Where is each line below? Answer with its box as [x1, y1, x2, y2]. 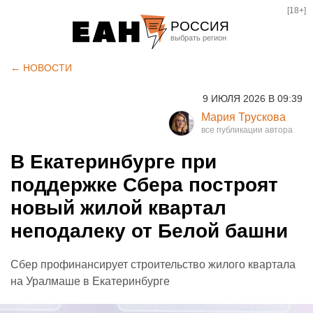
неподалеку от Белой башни [10, 220, 288, 242]
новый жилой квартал [10, 197, 226, 219]
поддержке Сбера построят [10, 174, 278, 196]
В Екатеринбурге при [10, 151, 217, 173]
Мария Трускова [201, 111, 286, 123]
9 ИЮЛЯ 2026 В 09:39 [203, 93, 303, 104]
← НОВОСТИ [10, 62, 72, 73]
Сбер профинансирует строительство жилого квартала [10, 259, 296, 270]
